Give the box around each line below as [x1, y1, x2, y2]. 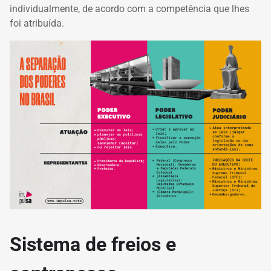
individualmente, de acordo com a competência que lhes [10, 3, 249, 15]
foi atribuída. [10, 18, 64, 30]
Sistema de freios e [10, 232, 176, 256]
